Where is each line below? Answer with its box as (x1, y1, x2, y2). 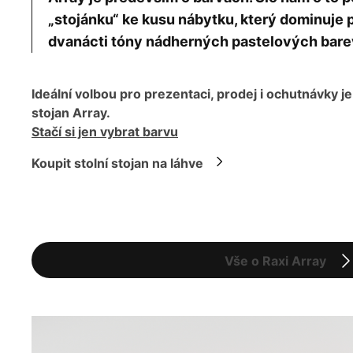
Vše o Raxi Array (224, 253, 326, 269)
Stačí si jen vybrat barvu (32, 124, 178, 140)
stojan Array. (32, 105, 110, 121)
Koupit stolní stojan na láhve (32, 155, 203, 172)
